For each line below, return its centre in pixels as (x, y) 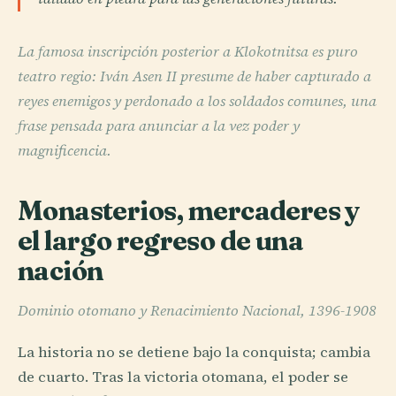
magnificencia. (65, 151)
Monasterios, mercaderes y (189, 211)
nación (61, 271)
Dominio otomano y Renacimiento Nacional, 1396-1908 (197, 310)
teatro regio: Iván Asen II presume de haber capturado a (194, 77)
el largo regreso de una (161, 241)
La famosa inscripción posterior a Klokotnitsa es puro (188, 52)
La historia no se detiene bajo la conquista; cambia (194, 352)
